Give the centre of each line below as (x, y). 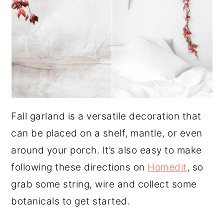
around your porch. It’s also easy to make (106, 150)
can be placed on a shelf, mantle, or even (107, 133)
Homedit (167, 167)
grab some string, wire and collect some (104, 184)
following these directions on (79, 167)
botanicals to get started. (72, 201)
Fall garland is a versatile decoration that (106, 116)
